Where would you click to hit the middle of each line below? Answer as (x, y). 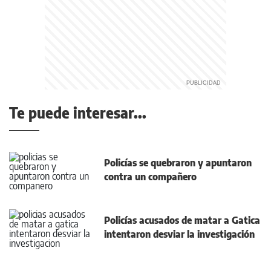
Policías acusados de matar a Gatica (182, 220)
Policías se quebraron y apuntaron (178, 162)
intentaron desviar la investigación (179, 234)
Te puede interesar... (78, 113)
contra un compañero (150, 176)
